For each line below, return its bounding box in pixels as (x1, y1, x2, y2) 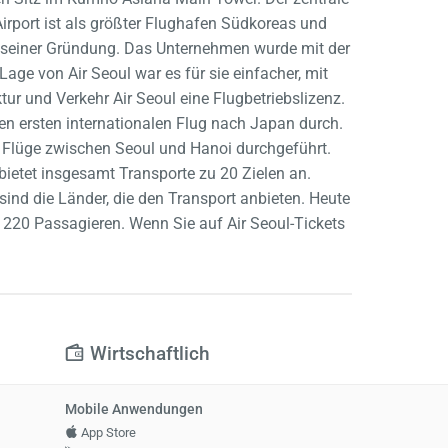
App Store (77, 424, 136, 440)
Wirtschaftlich (85, 342, 211, 366)
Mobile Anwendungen (64, 401, 203, 419)
